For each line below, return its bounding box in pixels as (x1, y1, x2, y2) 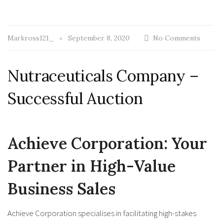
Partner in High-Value (7, 155, 176, 176)
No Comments (153, 34, 200, 43)
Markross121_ (7, 34, 56, 43)
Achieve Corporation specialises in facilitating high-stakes (7, 207, 196, 219)
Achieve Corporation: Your (7, 133, 207, 153)
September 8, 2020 (68, 34, 130, 43)
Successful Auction (7, 88, 143, 109)
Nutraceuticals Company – (7, 66, 199, 86)
